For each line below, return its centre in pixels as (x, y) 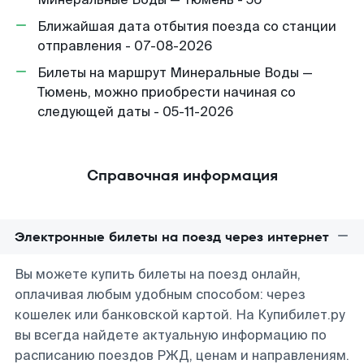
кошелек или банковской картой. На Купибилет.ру (180, 315)
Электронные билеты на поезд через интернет (172, 237)
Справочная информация (182, 175)
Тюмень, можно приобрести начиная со (167, 92)
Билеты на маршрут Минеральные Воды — (175, 73)
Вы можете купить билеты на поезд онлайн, (158, 274)
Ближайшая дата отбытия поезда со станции (187, 26)
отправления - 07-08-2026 (125, 46)
